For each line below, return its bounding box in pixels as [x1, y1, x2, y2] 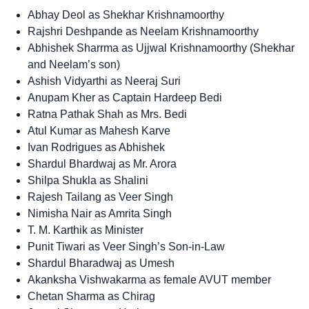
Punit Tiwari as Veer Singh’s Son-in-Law [28, 240, 225, 252]
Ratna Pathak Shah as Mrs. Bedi [28, 108, 187, 120]
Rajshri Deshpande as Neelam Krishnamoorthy [28, 25, 259, 37]
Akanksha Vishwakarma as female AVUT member [28, 273, 271, 286]
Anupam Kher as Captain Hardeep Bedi [28, 91, 222, 103]
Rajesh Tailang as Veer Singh [28, 190, 173, 203]
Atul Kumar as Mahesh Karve [28, 124, 170, 137]
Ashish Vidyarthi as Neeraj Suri [28, 74, 181, 87]
